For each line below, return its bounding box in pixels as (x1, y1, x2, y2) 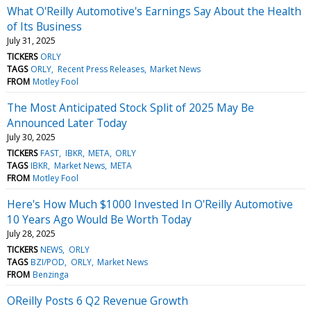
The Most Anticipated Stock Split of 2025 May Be (7, 99, 254, 115)
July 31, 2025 (7, 34, 56, 47)
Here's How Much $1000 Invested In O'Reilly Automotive (7, 196, 293, 212)
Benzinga (33, 268, 69, 280)
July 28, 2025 (7, 227, 56, 239)
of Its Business (7, 18, 82, 34)
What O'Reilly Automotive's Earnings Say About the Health (7, 3, 301, 19)
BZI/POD (31, 255, 65, 268)
